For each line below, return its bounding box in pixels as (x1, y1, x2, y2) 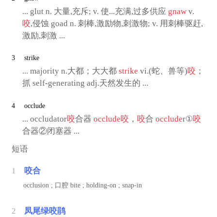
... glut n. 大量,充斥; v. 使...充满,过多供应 (22, 6, 168, 16)
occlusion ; (23, 181, 55, 189)
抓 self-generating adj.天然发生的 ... (22, 78, 148, 88)
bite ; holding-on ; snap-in (70, 181, 142, 189)
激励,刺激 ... (22, 31, 65, 40)
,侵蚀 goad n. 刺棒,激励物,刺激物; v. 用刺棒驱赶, (30, 18, 203, 28)
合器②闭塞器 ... (22, 126, 79, 136)
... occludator (22, 114, 67, 124)
